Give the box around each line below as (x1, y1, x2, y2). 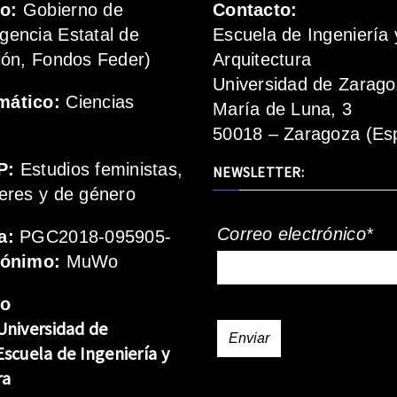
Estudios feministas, (14, 159, 183, 179)
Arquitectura (213, 49, 312, 69)
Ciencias (60, 91, 135, 112)
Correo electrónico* (217, 223, 374, 244)
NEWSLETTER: (213, 162, 304, 181)
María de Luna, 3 (213, 98, 353, 119)
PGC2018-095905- (13, 226, 172, 246)
